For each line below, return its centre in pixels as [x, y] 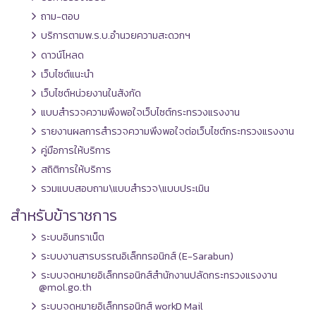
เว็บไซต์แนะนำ [67, 74]
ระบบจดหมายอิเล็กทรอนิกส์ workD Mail [122, 306]
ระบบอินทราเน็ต [73, 237]
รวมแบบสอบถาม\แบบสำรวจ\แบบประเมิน [125, 189]
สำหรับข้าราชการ [64, 215]
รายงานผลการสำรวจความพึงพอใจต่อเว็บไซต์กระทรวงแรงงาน [168, 131]
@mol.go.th [65, 287]
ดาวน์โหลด [62, 55]
